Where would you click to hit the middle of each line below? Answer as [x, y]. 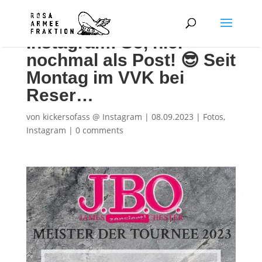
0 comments [99, 130]
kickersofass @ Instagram [92, 117]
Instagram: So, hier [105, 42]
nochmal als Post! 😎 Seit [131, 60]
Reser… [60, 95]
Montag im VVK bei [105, 77]
